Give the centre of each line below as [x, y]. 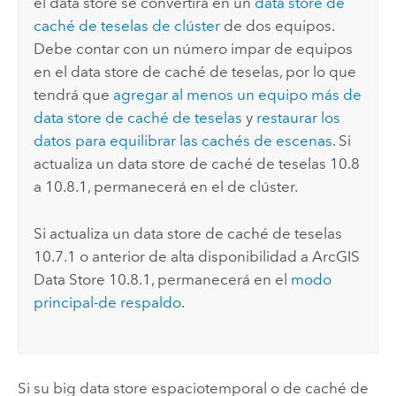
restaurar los [299, 118]
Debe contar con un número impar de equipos [194, 49]
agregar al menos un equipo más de [238, 95]
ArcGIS [336, 256]
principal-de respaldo [108, 302]
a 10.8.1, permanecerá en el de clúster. [166, 187]
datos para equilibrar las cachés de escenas [183, 141]
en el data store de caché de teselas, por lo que [195, 72]
